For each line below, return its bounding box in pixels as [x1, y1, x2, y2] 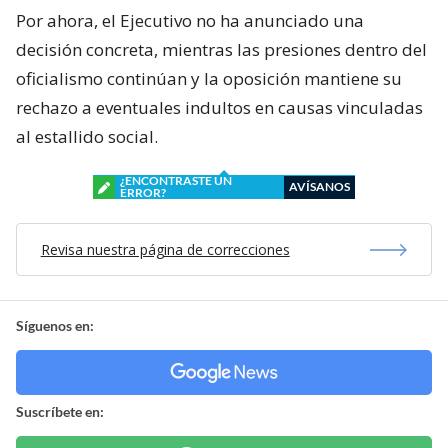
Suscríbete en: [16, 403, 104, 421]
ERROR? [120, 185, 166, 201]
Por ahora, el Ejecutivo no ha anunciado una [16, 9, 364, 33]
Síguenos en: [16, 317, 94, 335]
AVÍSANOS [289, 179, 350, 195]
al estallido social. [16, 125, 158, 149]
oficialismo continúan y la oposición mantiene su [16, 67, 402, 91]
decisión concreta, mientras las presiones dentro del [16, 38, 427, 62]
